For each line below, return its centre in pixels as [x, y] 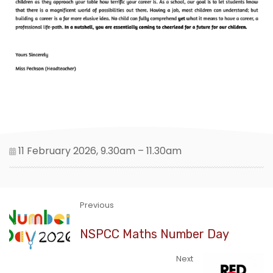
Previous [97, 205]
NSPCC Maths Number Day [154, 234]
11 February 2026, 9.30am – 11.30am [99, 151]
